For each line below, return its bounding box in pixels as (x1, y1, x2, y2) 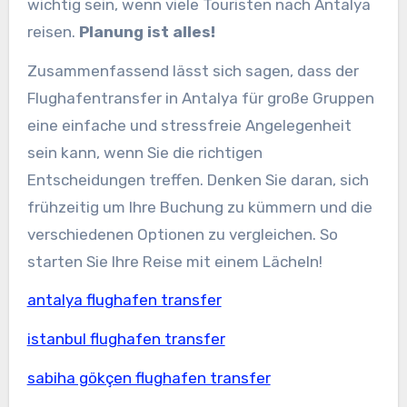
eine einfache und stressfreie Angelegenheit (26, 115, 352, 134)
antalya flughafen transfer (26, 291, 222, 310)
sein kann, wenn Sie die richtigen (26, 143, 263, 162)
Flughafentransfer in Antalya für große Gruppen (26, 88, 374, 107)
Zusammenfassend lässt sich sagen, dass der (26, 61, 359, 80)
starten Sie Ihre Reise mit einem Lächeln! (26, 252, 323, 271)
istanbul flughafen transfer (26, 330, 225, 349)
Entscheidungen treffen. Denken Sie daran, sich (26, 170, 369, 189)
